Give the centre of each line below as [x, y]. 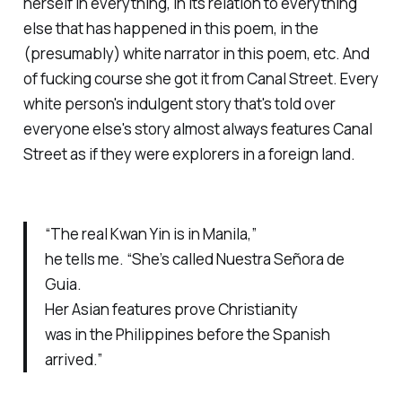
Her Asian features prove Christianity [171, 309]
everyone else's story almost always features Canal [197, 128]
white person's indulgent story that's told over [179, 103]
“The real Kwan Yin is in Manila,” [150, 234]
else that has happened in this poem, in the [170, 28]
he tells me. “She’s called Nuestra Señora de [194, 259]
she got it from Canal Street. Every [260, 78]
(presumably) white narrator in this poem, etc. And [196, 53]
